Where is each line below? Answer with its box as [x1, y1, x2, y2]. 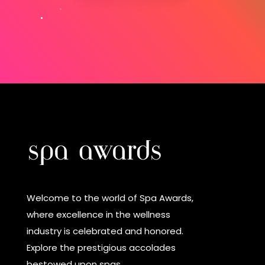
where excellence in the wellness [26, 208, 170, 221]
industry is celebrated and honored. [26, 225, 183, 238]
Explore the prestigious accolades [26, 241, 176, 254]
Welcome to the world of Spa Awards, [26, 192, 193, 205]
